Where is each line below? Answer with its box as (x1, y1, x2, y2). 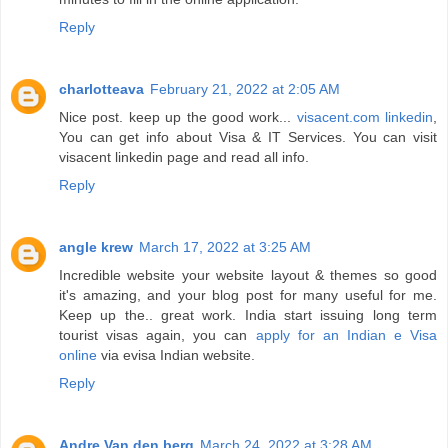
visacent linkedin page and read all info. (59, 149, 309, 166)
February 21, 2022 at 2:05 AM (150, 81, 340, 98)
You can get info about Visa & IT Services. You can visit (59, 129, 437, 146)
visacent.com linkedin (296, 109, 433, 126)
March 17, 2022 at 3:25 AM (139, 239, 311, 256)
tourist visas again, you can (59, 327, 256, 344)
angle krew (59, 239, 133, 256)
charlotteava (59, 81, 144, 98)
